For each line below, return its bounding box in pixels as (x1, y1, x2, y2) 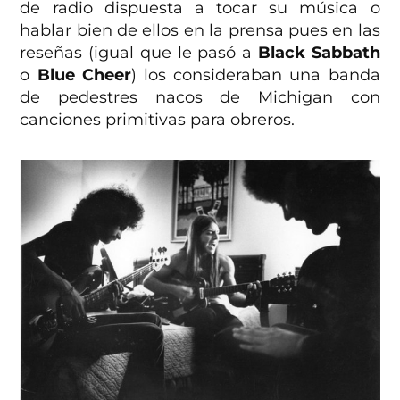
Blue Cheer (37, 65, 131, 86)
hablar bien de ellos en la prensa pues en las (20, 21, 380, 41)
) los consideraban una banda (130, 65, 380, 86)
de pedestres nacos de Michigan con (20, 87, 380, 108)
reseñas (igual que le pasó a (20, 43, 258, 63)
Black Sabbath (257, 43, 380, 63)
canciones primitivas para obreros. (20, 110, 296, 130)
